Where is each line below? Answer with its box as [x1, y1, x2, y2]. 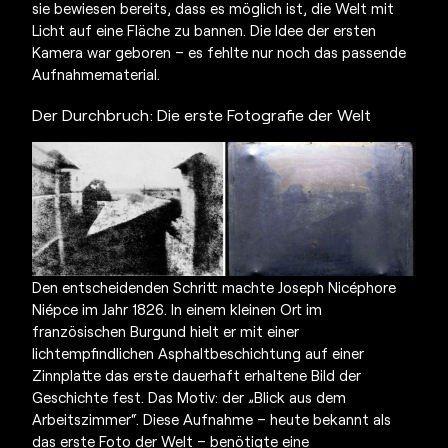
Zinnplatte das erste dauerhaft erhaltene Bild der [32, 366, 362, 385]
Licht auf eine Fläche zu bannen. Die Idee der [32, 21, 330, 40]
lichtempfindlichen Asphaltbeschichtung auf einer [32, 344, 365, 363]
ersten [329, 21, 377, 40]
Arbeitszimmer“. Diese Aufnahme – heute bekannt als [32, 410, 392, 429]
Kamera [32, 43, 88, 62]
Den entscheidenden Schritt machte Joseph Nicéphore [32, 278, 397, 297]
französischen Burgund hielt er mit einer [32, 322, 300, 341]
